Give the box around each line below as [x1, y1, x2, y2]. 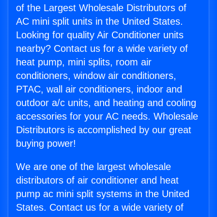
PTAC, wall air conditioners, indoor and [16, 84, 182, 95]
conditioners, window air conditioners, [16, 70, 176, 81]
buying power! [16, 138, 76, 149]
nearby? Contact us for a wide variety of [16, 43, 188, 54]
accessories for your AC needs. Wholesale [16, 111, 198, 122]
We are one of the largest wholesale [16, 161, 171, 172]
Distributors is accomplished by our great [16, 124, 191, 136]
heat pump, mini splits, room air [16, 57, 152, 68]
